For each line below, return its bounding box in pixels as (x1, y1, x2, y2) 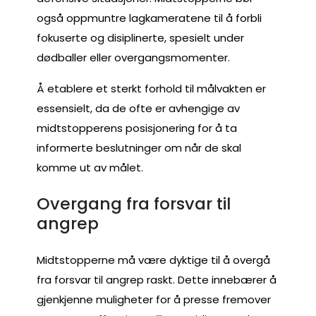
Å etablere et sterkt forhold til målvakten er (37, 80, 266, 96)
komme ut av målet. (37, 159, 143, 175)
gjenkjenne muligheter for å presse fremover (37, 291, 271, 307)
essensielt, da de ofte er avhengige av (37, 100, 240, 116)
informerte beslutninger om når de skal (37, 140, 241, 155)
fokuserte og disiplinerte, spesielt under (37, 30, 244, 45)
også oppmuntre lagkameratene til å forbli (37, 10, 262, 25)
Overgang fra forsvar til (37, 192, 231, 216)
